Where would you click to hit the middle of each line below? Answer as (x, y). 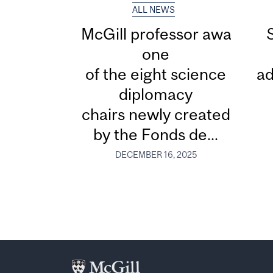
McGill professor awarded (173, 34)
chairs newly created (156, 115)
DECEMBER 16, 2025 (156, 154)
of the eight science (156, 74)
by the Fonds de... (156, 135)
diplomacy (156, 94)
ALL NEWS (154, 10)
